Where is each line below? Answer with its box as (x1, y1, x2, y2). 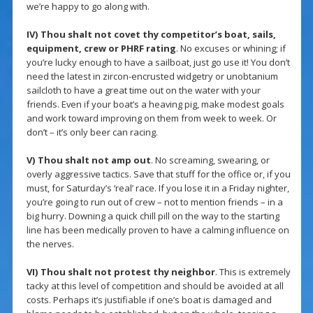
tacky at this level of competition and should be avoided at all (26, 279, 284, 293)
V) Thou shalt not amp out (26, 154, 151, 167)
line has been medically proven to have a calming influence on (26, 224, 289, 237)
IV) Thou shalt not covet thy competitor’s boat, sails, (26, 28, 276, 41)
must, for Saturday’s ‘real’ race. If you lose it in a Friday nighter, (26, 182, 289, 195)
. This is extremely (214, 265, 291, 279)
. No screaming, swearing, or (150, 154, 270, 167)
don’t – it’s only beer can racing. (26, 126, 158, 139)
